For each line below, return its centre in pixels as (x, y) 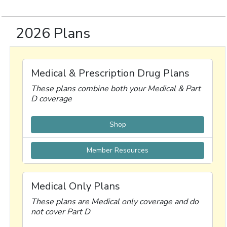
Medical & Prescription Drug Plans (110, 73)
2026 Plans (53, 33)
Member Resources (118, 150)
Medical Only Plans (75, 186)
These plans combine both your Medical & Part (116, 89)
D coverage (51, 99)
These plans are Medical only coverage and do (115, 202)
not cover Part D (61, 212)
